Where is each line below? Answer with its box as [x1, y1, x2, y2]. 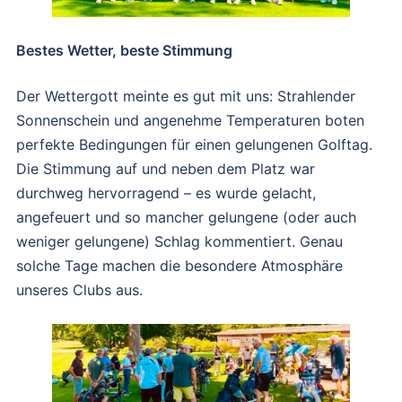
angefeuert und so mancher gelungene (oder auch [16, 207, 356, 226]
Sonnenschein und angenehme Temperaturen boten [16, 110, 364, 129]
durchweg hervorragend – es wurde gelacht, [16, 183, 316, 202]
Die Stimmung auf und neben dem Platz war [16, 159, 315, 178]
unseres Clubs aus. [16, 280, 143, 299]
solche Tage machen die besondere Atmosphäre [16, 256, 343, 275]
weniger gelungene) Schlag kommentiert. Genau [16, 232, 343, 250]
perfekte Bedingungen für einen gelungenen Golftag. [16, 135, 372, 153]
